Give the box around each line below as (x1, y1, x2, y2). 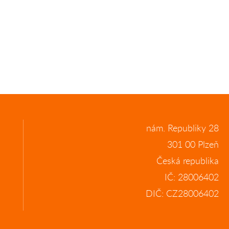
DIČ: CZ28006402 (145, 187, 219, 199)
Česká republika (156, 154, 219, 167)
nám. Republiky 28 (146, 122, 219, 134)
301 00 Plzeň (167, 138, 219, 150)
